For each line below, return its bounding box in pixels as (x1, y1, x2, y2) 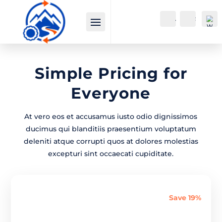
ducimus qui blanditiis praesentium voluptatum (25, 124, 196, 134)
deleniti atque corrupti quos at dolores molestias (23, 137, 198, 146)
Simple (34, 64, 98, 83)
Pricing (98, 64, 159, 83)
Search (195, 15, 216, 23)
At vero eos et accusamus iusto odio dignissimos (24, 112, 198, 121)
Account (175, 15, 202, 23)
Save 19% (168, 193, 201, 203)
